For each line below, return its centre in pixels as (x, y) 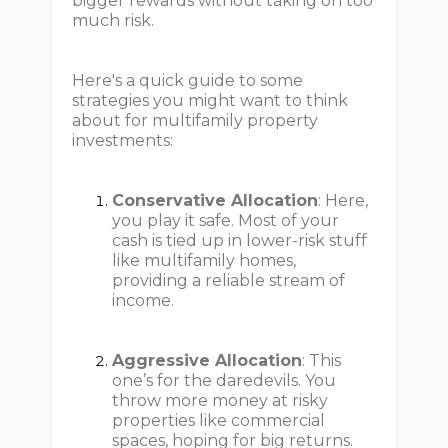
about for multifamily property (195, 120)
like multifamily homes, (204, 260)
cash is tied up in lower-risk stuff (240, 240)
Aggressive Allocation (207, 360)
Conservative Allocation (215, 200)
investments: (123, 140)
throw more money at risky (220, 400)
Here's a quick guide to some (188, 80)
